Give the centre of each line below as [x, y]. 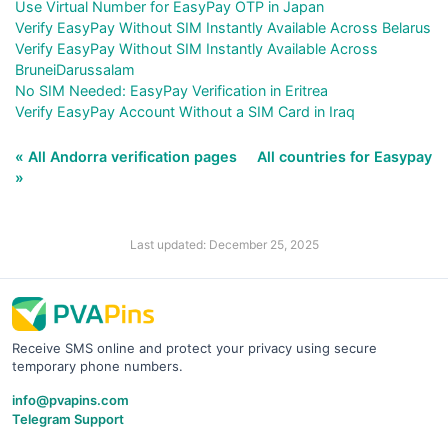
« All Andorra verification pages [128, 156]
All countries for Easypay [344, 156]
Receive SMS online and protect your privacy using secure [194, 347]
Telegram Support [68, 418]
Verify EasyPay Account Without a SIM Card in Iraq [185, 111]
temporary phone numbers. [97, 365]
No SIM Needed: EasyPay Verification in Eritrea [171, 90]
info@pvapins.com [70, 399]
